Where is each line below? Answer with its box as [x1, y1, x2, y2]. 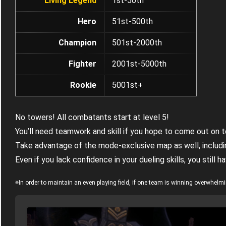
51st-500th [112, 17, 153, 27]
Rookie [70, 80, 96, 90]
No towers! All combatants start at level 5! [15, 112, 169, 123]
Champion [59, 38, 96, 48]
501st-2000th [112, 38, 162, 48]
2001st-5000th [112, 59, 166, 69]
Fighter [69, 59, 96, 69]
